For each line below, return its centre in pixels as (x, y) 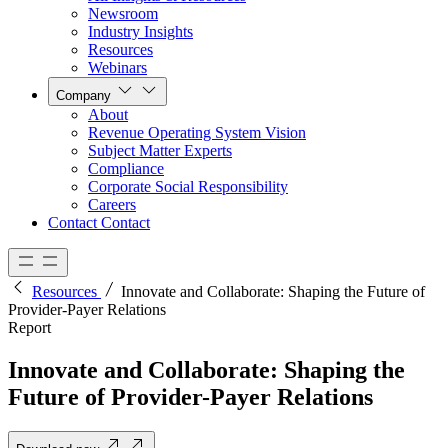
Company (83, 96)
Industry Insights (140, 32)
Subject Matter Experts (160, 151)
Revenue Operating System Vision (197, 133)
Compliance (126, 169)
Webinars (117, 68)
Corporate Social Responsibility (188, 187)
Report (29, 328)
